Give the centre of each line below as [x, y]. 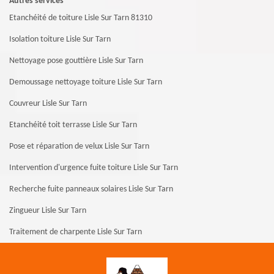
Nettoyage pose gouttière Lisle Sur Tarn [76, 61]
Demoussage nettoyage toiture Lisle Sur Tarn [86, 82]
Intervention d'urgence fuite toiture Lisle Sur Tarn [94, 168]
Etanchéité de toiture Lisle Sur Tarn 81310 [81, 18]
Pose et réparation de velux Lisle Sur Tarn [79, 146]
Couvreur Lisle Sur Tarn [48, 103]
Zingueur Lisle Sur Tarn [48, 210]
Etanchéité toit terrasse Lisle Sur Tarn [73, 125]
